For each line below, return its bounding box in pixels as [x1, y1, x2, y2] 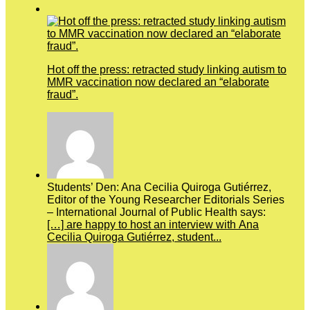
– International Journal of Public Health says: [47, 206, 266, 218]
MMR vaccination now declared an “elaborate [47, 75, 269, 88]
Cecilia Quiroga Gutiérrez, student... [47, 230, 221, 243]
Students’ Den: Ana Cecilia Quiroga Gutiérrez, [47, 181, 271, 193]
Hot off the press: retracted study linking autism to [47, 63, 286, 75]
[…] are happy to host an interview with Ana [47, 218, 259, 230]
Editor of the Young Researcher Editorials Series [47, 193, 284, 206]
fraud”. [47, 88, 78, 100]
